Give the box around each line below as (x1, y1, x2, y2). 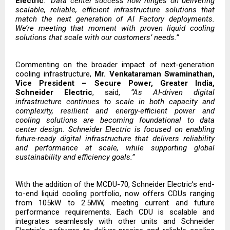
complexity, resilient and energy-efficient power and (15, 106, 215, 116)
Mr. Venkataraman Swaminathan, (94, 69, 215, 79)
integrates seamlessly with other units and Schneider (15, 217, 215, 226)
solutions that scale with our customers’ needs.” (15, 33, 179, 43)
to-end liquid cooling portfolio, (15, 189, 121, 199)
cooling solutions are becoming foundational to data (15, 116, 215, 125)
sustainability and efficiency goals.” (15, 152, 135, 162)
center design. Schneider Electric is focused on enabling (15, 125, 215, 135)
